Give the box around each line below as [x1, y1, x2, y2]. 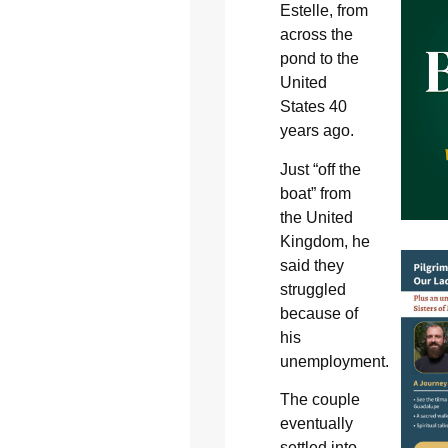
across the [279, 26, 353, 44]
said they [279, 256, 344, 274]
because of [279, 304, 358, 322]
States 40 [279, 98, 347, 116]
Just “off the [279, 160, 361, 178]
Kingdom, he [279, 232, 370, 250]
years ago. [279, 122, 354, 140]
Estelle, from [279, 2, 368, 20]
